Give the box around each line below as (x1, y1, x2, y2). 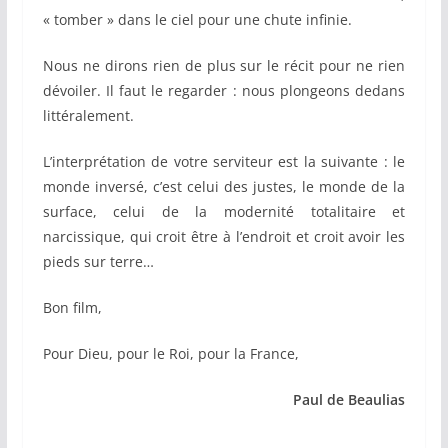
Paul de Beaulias (293, 390, 406, 410)
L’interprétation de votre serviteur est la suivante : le (42, 152, 406, 172)
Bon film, (42, 298, 102, 318)
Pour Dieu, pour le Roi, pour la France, (42, 344, 299, 364)
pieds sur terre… (42, 252, 154, 272)
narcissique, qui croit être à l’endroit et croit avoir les (42, 227, 406, 247)
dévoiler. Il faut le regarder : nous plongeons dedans (42, 81, 406, 101)
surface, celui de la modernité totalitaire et (42, 202, 406, 222)
